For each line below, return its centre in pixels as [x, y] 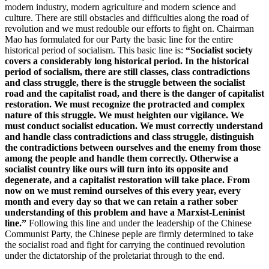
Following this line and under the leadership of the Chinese [139, 223]
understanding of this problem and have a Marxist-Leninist [125, 212]
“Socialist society [219, 50]
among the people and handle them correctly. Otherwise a [122, 158]
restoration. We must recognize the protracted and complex [125, 104]
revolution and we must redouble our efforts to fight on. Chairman [129, 28]
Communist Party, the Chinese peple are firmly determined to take [129, 234]
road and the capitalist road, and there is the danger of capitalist [134, 93]
